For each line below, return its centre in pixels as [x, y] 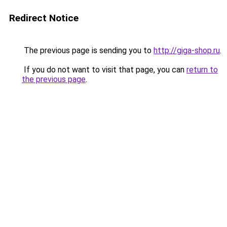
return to [202, 70]
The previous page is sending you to [88, 50]
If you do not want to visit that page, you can [104, 70]
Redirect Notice [44, 18]
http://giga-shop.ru [187, 50]
